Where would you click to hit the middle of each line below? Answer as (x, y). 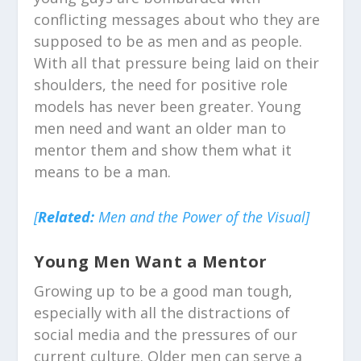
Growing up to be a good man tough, (164, 290)
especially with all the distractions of (162, 312)
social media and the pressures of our (166, 334)
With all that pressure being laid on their (177, 62)
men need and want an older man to (160, 128)
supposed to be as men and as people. (168, 41)
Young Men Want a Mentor (151, 261)
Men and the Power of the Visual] (202, 216)
